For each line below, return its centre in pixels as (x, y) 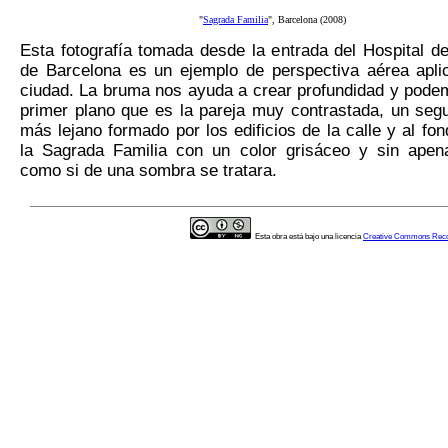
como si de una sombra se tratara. (148, 171)
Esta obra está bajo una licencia (309, 237)
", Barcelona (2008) (307, 20)
